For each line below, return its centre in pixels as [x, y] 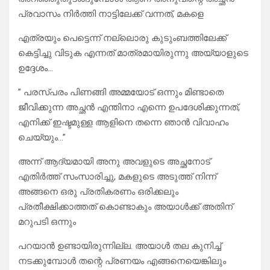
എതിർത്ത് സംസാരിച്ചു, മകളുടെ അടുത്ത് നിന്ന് [117, 177]
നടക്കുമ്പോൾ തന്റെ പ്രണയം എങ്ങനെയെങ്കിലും [122, 261]
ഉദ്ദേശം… [36, 68]
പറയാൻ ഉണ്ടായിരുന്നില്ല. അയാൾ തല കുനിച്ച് [120, 246]
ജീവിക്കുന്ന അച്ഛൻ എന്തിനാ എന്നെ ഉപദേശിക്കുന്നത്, [129, 108]
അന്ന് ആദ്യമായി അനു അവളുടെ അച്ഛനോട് [114, 162]
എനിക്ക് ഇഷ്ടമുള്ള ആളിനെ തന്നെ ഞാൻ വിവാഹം [123, 123]
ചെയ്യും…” [42, 138]
